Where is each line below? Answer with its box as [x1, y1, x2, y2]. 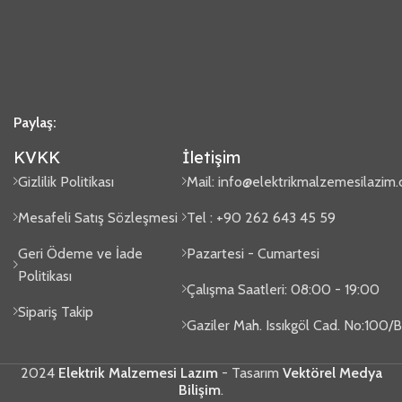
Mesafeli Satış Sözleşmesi [18, 209, 178, 226]
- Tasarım [217, 364, 279, 381]
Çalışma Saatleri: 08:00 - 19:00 [187, 281, 380, 298]
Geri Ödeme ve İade [18, 245, 143, 262]
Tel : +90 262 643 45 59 [187, 209, 336, 226]
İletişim [182, 147, 241, 168]
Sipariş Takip [18, 303, 93, 320]
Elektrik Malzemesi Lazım [57, 364, 218, 381]
